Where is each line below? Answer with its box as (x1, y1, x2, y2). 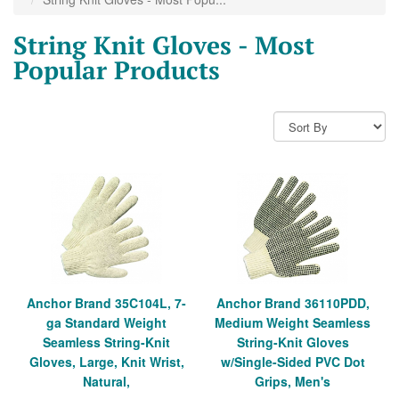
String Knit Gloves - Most (13, 28, 314, 62)
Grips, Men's (255, 372, 330, 391)
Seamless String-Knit (43, 333, 170, 352)
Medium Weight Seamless (215, 313, 370, 332)
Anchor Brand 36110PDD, (216, 294, 370, 313)
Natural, (83, 372, 130, 391)
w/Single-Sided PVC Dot (220, 353, 365, 371)
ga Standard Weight (46, 313, 167, 332)
